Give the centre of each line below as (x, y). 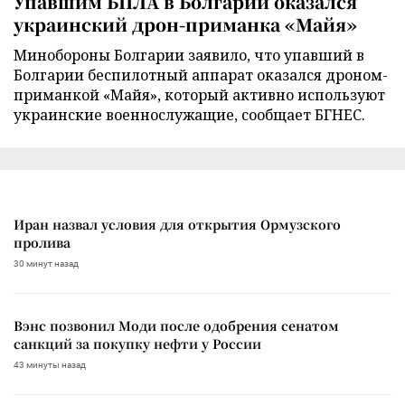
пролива (42, 242)
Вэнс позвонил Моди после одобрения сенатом (176, 325)
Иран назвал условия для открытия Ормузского (177, 224)
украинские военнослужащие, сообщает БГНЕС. (189, 114)
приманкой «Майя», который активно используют (199, 94)
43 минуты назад (50, 364)
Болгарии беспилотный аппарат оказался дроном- (201, 75)
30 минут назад (46, 263)
